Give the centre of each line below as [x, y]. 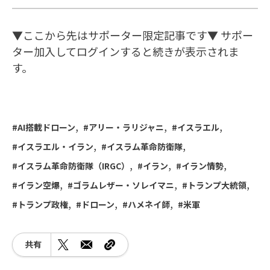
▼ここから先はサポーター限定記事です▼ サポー [133, 35]
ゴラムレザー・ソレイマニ [124, 185]
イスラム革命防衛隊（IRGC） [74, 165]
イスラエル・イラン [55, 146]
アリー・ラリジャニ [126, 127]
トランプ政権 [43, 204]
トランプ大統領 [217, 185]
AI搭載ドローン [46, 127]
